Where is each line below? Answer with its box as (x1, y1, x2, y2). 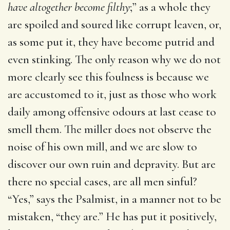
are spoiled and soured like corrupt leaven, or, (8, 17, 221, 32)
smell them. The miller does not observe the (8, 122, 212, 137)
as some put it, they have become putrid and (8, 34, 215, 49)
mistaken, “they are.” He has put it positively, (8, 209, 217, 224)
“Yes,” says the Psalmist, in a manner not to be (8, 191, 221, 206)
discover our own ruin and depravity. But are (8, 157, 216, 171)
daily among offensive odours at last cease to (8, 104, 216, 119)
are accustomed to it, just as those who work (8, 87, 217, 102)
